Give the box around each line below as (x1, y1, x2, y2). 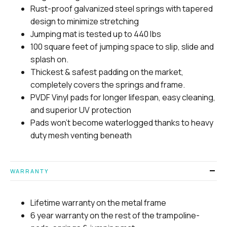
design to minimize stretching (30, 16, 139, 27)
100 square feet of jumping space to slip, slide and (30, 41, 214, 53)
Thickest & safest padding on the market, (30, 66, 183, 78)
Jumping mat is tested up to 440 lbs (30, 28, 161, 40)
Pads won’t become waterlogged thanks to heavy (30, 117, 213, 129)
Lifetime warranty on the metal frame (30, 197, 166, 208)
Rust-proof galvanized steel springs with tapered (30, 3, 213, 15)
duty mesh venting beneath (30, 130, 132, 141)
